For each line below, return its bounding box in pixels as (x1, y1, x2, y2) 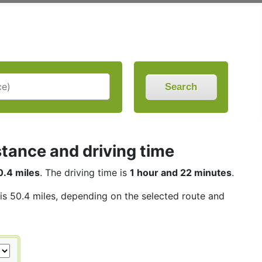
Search (165, 81, 198, 92)
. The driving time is (40, 166, 130, 178)
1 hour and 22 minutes (130, 166, 232, 178)
